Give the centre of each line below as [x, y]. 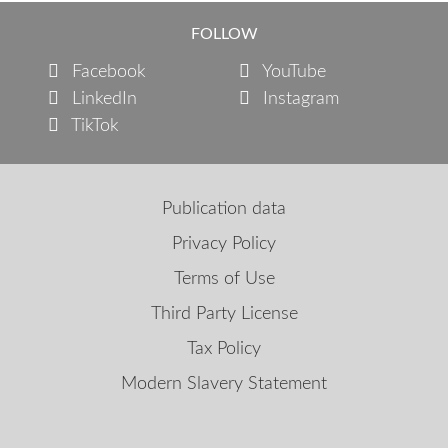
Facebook [106, 72]
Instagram [298, 99]
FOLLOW [224, 34]
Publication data [224, 209]
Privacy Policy [224, 244]
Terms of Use [224, 279]
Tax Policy [224, 349]
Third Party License [224, 314]
